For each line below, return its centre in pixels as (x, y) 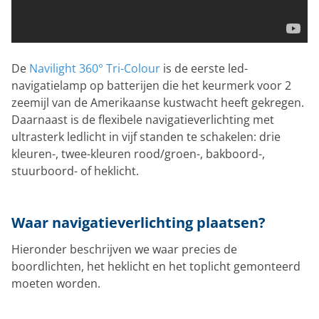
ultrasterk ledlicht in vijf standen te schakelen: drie (146, 136)
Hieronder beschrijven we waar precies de (124, 249)
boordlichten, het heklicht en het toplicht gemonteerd (156, 266)
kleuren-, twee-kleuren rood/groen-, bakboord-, (138, 153)
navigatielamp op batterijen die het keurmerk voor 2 (151, 85)
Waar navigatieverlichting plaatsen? (138, 222)
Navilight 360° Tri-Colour (95, 68)
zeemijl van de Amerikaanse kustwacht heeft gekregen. (158, 102)
